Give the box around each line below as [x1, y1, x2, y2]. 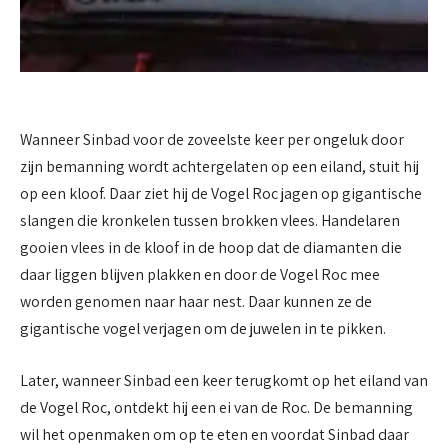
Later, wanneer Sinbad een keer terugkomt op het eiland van [20, 369, 428, 391]
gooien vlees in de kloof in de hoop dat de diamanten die [20, 237, 402, 259]
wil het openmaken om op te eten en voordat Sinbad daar [20, 423, 409, 445]
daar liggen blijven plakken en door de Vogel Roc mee [20, 264, 380, 286]
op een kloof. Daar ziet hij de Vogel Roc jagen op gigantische [20, 183, 422, 205]
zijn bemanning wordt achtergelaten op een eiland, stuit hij [20, 156, 419, 178]
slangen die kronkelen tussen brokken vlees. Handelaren [20, 210, 400, 232]
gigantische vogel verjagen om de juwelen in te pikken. [20, 318, 386, 340]
